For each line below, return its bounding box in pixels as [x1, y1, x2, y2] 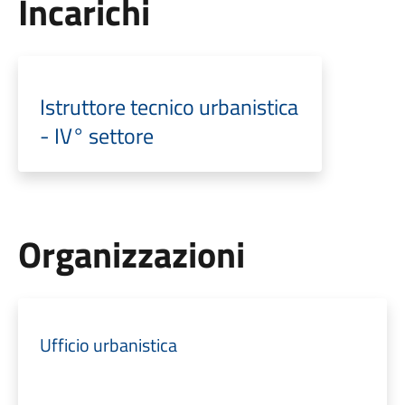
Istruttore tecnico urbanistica [39, 90, 298, 123]
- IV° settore [39, 119, 154, 152]
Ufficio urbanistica [39, 331, 177, 359]
